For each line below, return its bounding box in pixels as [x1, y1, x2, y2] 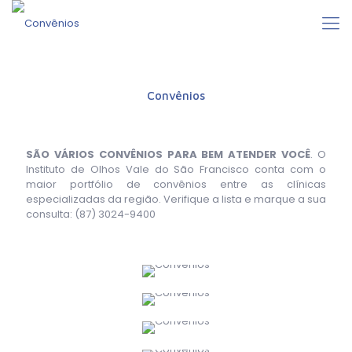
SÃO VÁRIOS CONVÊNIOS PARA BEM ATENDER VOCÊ [26, 147, 311, 162]
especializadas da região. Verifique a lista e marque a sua [26, 192, 326, 207]
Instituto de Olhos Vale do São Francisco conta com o [26, 162, 326, 177]
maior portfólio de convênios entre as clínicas [26, 177, 326, 192]
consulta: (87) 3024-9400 [26, 207, 156, 222]
